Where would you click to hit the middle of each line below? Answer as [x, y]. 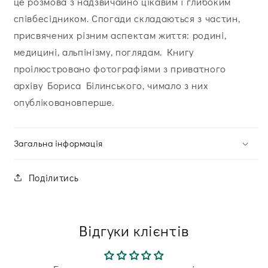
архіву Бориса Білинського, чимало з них [111, 86]
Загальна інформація [58, 143]
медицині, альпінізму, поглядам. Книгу [103, 52]
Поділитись [54, 177]
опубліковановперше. [64, 102]
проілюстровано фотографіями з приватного [120, 69]
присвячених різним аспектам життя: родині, [120, 35]
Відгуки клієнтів [134, 231]
